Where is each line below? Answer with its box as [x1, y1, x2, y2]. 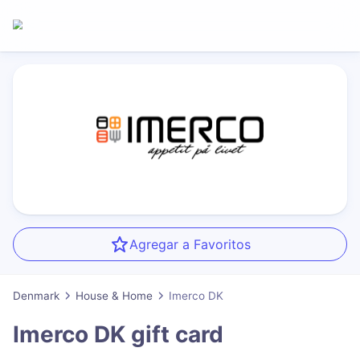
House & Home [76, 289, 153, 303]
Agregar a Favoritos [129, 236, 251, 253]
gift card [125, 320, 223, 348]
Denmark [13, 289, 59, 303]
